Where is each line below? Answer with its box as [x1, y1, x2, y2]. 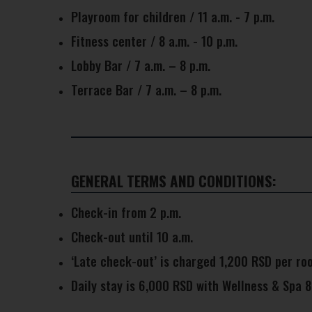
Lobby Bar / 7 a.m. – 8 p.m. [71, 56, 210, 75]
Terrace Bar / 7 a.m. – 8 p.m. [71, 80, 221, 99]
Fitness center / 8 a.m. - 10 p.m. [71, 31, 237, 50]
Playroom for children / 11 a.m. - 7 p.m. [71, 7, 274, 26]
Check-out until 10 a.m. [71, 227, 193, 246]
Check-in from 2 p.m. [71, 203, 181, 221]
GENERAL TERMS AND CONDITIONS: [71, 170, 276, 192]
